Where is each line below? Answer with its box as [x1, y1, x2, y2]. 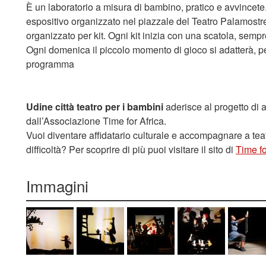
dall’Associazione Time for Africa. [26, 114, 166, 128]
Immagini [26, 175, 88, 197]
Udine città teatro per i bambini [26, 100, 166, 113]
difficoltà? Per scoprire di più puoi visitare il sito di [26, 142, 236, 156]
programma [26, 57, 74, 71]
